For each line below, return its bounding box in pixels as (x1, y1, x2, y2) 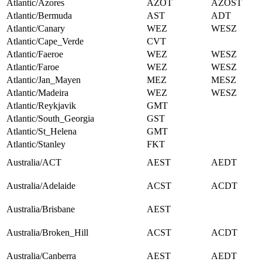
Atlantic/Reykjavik (6, 101, 76, 111)
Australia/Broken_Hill (6, 227, 88, 238)
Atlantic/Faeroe (6, 49, 63, 60)
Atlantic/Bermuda (6, 11, 72, 21)
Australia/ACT (6, 157, 61, 168)
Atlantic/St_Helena (6, 126, 77, 137)
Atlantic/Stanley (6, 139, 65, 150)
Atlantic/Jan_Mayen (6, 75, 81, 85)
